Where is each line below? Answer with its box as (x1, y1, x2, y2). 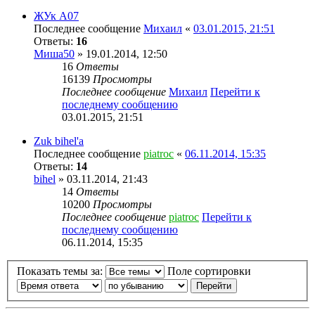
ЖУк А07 (34, 9, 79, 22)
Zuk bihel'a (34, 134, 84, 147)
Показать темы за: (17, 265, 105, 278)
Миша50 (34, 47, 75, 60)
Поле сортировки (167, 265, 254, 278)
